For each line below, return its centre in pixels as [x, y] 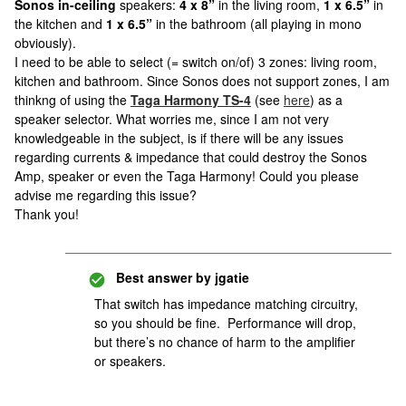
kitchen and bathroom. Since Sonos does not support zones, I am [202, 81]
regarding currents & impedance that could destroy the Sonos [191, 157]
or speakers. [132, 361]
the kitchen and [60, 24]
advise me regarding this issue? [106, 195]
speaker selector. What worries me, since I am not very [172, 119]
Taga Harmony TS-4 [191, 100]
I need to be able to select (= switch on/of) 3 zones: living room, [196, 62]
